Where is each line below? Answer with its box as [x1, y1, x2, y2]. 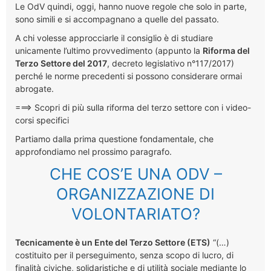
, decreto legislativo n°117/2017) [107, 57, 234, 68]
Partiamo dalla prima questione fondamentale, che [15, 133, 214, 144]
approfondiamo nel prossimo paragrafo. [15, 146, 174, 157]
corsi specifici [15, 114, 69, 125]
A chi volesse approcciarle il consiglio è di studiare [15, 32, 213, 43]
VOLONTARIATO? [71, 204, 200, 223]
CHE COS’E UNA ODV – [49, 164, 222, 183]
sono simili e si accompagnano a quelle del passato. [15, 13, 219, 24]
